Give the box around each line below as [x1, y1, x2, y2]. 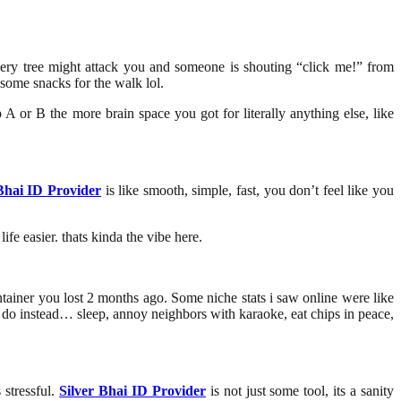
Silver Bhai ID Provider [59, 383, 206, 399]
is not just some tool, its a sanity [205, 383, 395, 399]
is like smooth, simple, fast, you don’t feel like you [101, 183, 395, 199]
